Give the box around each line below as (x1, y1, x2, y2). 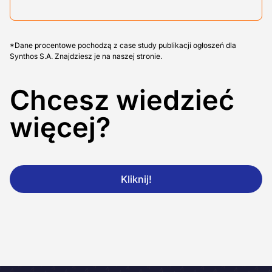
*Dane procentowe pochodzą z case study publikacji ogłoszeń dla (10, 41, 236, 50)
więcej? (10, 110, 110, 144)
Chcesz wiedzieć (10, 83, 234, 117)
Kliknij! (120, 173, 152, 186)
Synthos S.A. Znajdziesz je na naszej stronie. (10, 52, 162, 61)
